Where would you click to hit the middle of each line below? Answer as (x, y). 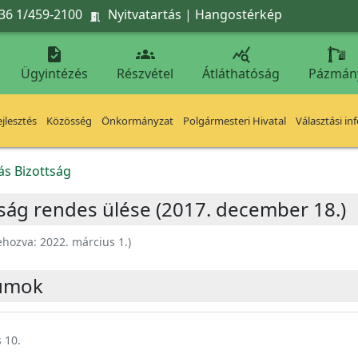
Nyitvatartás (145, 14)
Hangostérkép (239, 14)
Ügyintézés (54, 74)
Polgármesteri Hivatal (235, 121)
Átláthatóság (241, 74)
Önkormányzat (137, 121)
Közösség (69, 121)
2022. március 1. (84, 242)
